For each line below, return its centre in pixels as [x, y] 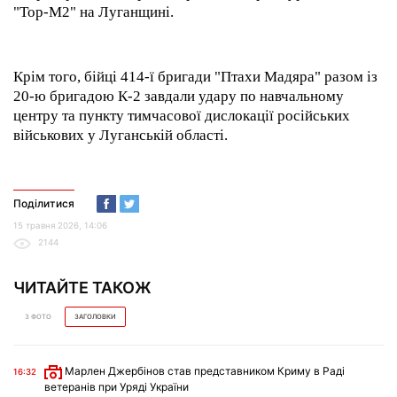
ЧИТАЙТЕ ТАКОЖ [82, 287]
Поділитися [44, 203]
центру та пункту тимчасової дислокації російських [182, 115]
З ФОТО [38, 316]
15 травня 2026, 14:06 [60, 225]
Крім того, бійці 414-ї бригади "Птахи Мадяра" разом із [195, 76]
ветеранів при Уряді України [117, 386]
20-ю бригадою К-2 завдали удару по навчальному [179, 96]
